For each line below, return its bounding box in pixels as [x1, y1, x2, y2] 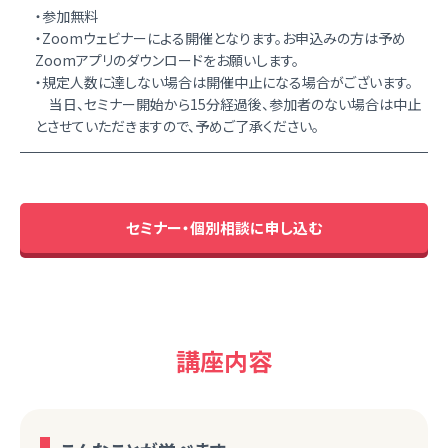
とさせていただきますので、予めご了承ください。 [35, 116, 319, 137]
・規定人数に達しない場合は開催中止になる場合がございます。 [35, 72, 413, 93]
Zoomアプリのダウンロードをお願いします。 [35, 50, 299, 71]
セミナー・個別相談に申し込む [126, 217, 322, 239]
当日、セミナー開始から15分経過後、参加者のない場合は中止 [35, 94, 421, 115]
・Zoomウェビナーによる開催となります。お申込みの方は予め [35, 28, 406, 49]
